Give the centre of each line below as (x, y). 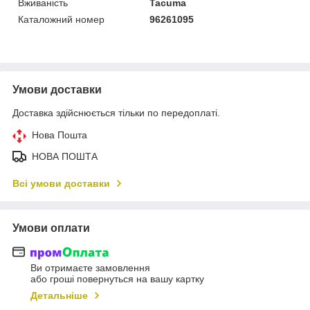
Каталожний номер (61, 19)
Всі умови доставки (61, 183)
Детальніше (59, 296)
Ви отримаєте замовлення (90, 268)
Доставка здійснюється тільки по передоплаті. (116, 112)
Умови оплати (51, 228)
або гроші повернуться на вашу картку (117, 279)
